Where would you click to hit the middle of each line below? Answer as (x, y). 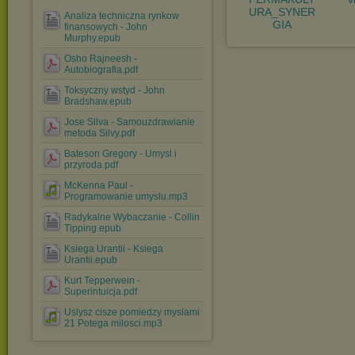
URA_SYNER (282, 12)
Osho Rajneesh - (101, 59)
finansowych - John (106, 27)
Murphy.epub (92, 38)
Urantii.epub (91, 260)
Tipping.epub (93, 228)
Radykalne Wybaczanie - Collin (132, 217)
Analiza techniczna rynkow (122, 16)
